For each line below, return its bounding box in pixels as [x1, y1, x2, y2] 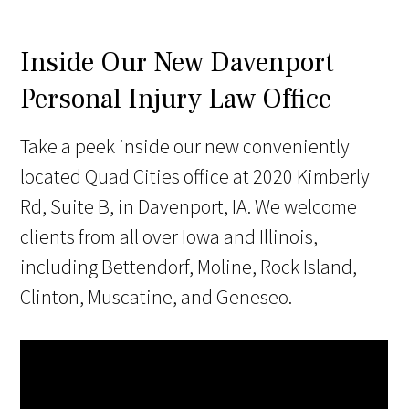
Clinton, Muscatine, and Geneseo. [20, 284, 293, 310]
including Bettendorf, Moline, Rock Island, [20, 254, 358, 280]
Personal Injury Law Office [20, 81, 332, 118]
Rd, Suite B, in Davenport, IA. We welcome [20, 194, 358, 220]
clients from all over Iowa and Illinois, [20, 224, 319, 250]
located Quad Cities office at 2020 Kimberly [20, 163, 371, 190]
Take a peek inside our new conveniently [20, 133, 351, 160]
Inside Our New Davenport [20, 45, 335, 81]
